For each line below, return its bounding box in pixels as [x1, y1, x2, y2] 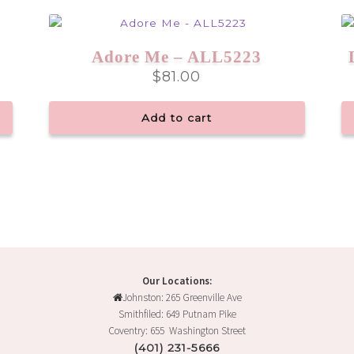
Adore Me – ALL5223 [92, 47, 262, 67]
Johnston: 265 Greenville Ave [122, 290, 242, 304]
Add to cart [141, 111, 213, 125]
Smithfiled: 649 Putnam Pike [118, 307, 236, 321]
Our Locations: [142, 273, 212, 288]
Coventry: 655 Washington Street [108, 323, 246, 337]
